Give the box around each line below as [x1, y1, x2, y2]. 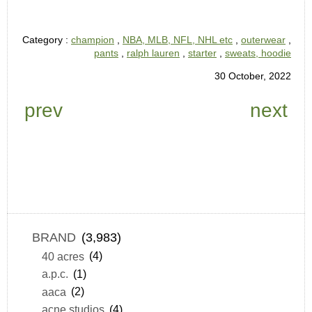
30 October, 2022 [214, 70, 291, 82]
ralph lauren [127, 47, 180, 59]
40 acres [41, 249, 84, 263]
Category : [22, 34, 71, 46]
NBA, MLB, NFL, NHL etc [123, 34, 233, 46]
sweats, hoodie [225, 47, 291, 59]
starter [188, 47, 217, 59]
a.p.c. [41, 267, 68, 281]
